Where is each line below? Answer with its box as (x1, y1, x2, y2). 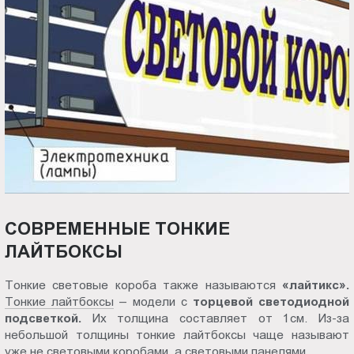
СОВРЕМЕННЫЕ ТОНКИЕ (5, 219, 231, 239)
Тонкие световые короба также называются (5, 277, 282, 292)
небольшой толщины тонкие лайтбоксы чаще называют (5, 327, 349, 341)
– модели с (114, 294, 193, 308)
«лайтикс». (281, 277, 349, 292)
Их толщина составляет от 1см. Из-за (81, 311, 349, 325)
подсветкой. (5, 311, 82, 325)
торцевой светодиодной (192, 294, 349, 308)
